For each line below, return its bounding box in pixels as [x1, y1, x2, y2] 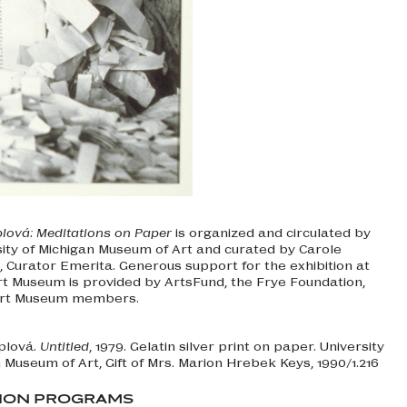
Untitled [40, 338, 89, 352]
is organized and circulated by [172, 224, 371, 239]
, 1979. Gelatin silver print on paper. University [89, 338, 384, 352]
